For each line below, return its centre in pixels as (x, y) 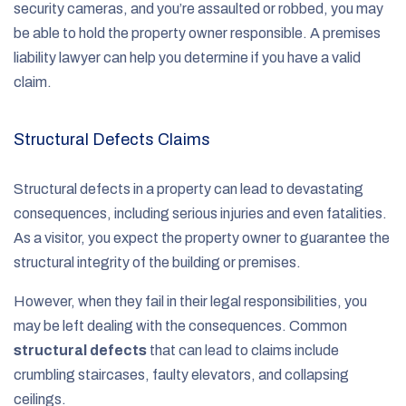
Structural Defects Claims (112, 139)
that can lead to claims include (243, 350)
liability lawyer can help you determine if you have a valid (187, 57)
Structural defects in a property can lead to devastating (188, 188)
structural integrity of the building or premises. (159, 262)
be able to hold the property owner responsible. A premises (197, 33)
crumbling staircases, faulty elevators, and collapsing (181, 374)
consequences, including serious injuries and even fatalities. (200, 213)
